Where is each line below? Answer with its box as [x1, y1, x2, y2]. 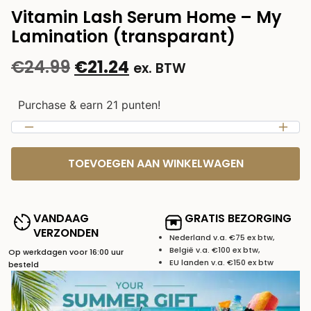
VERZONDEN [33, 225, 99, 242]
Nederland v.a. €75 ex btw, [169, 232, 274, 244]
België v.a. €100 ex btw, [169, 244, 260, 256]
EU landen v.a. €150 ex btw [169, 257, 274, 269]
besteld [8, 259, 39, 271]
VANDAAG [33, 210, 89, 227]
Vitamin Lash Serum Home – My [11, 6, 282, 29]
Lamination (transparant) [11, 25, 235, 49]
